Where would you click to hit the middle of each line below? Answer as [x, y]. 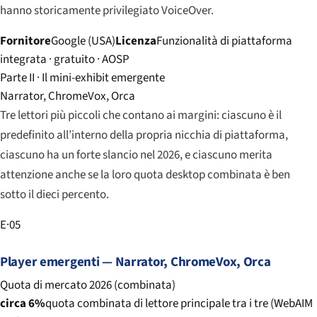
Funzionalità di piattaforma [224, 41]
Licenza [136, 41]
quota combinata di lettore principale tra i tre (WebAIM [179, 303]
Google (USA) [83, 41]
